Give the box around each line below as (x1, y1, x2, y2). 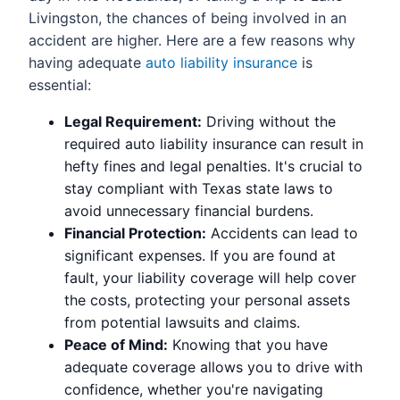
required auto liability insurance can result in (64, 134, 363, 153)
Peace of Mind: (64, 335, 168, 354)
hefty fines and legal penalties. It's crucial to (64, 156, 362, 175)
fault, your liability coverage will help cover (64, 268, 356, 287)
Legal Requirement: (64, 112, 202, 130)
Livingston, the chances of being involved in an (29, 8, 346, 27)
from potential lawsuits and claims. (64, 312, 300, 331)
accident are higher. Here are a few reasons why (29, 30, 355, 49)
